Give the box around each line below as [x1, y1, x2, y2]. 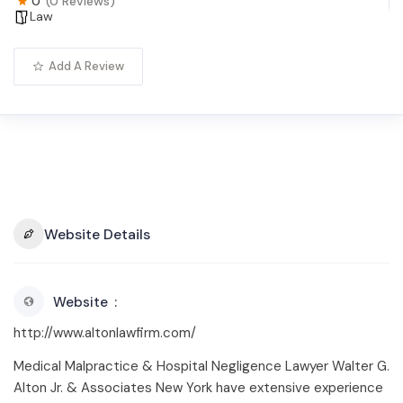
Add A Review [49, 58, 124, 74]
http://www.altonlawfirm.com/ [13, 324, 196, 342]
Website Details [44, 224, 150, 244]
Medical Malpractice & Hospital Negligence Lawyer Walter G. [13, 357, 390, 375]
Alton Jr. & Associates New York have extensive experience [13, 379, 383, 397]
